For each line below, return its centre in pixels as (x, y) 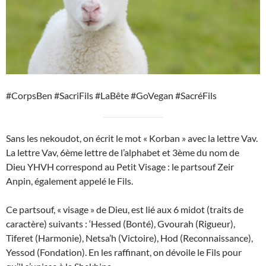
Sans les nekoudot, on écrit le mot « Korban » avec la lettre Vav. (132, 138)
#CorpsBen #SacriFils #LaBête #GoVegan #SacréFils (111, 96)
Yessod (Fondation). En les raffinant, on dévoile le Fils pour (124, 252)
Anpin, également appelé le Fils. (69, 181)
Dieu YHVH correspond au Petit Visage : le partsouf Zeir (120, 167)
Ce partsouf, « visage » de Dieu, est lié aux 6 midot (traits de (125, 210)
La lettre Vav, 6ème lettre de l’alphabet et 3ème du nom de (123, 153)
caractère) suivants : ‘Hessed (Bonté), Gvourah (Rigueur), (121, 224)
